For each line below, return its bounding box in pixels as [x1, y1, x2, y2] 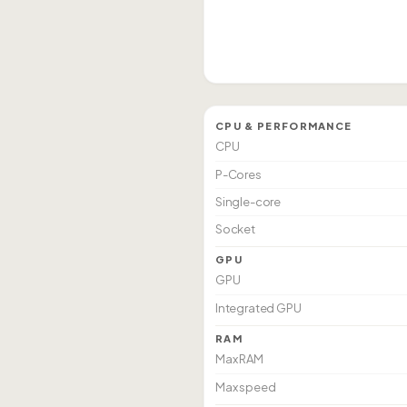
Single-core [215, 194, 282, 209]
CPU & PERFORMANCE [215, 120, 352, 132]
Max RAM [215, 352, 263, 366]
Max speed [215, 380, 276, 394]
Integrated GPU [215, 301, 302, 315]
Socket [215, 222, 255, 236]
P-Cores [215, 167, 262, 182]
